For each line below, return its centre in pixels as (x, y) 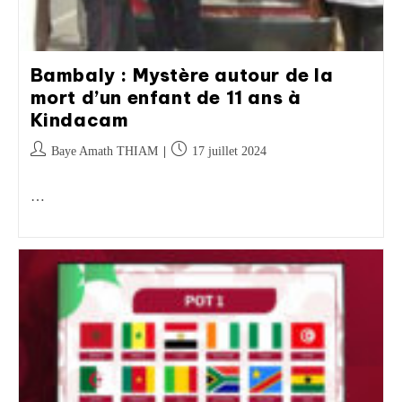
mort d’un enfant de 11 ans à (166, 97)
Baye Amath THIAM (104, 151)
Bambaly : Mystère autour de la (182, 75)
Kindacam (79, 120)
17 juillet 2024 (229, 151)
